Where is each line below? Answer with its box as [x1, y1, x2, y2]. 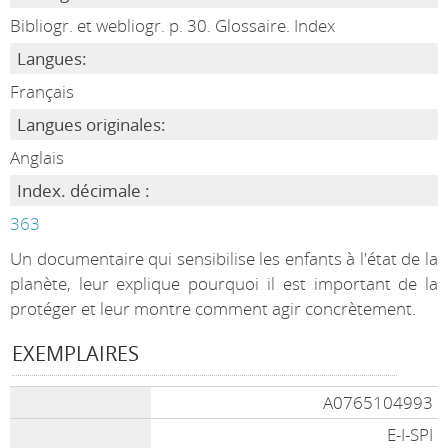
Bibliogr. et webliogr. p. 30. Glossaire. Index [9, 14, 335, 37]
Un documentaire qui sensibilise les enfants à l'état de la [9, 247, 439, 270]
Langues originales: [16, 113, 166, 136]
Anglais [9, 146, 64, 169]
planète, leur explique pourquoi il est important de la [9, 272, 439, 295]
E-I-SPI [387, 423, 434, 446]
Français [9, 80, 74, 103]
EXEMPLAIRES [11, 339, 139, 367]
